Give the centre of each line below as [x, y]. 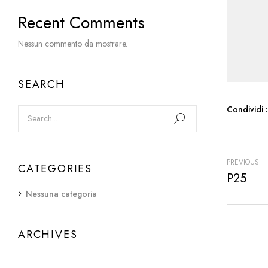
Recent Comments [81, 22]
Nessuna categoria [61, 194]
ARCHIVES [48, 234]
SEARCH [42, 84]
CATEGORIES [55, 169]
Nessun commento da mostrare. [73, 44]
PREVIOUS [243, 162]
